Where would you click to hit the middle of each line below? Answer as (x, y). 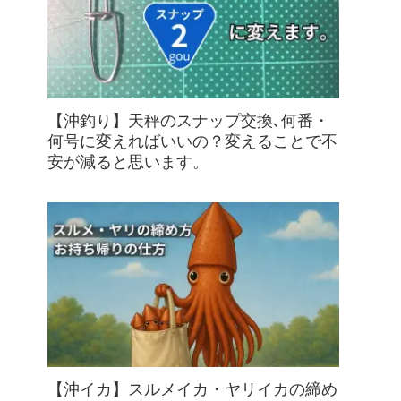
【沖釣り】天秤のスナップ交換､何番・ (188, 121)
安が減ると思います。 (128, 162)
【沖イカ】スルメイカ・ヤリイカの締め (192, 390)
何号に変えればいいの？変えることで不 (192, 142)
